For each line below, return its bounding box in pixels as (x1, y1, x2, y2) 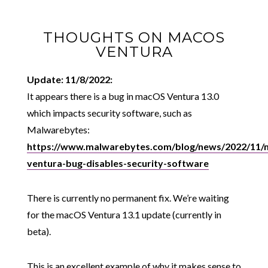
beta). (26, 226, 51, 237)
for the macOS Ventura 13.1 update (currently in (26, 209, 221, 220)
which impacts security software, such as (26, 107, 192, 118)
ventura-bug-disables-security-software (26, 157, 209, 169)
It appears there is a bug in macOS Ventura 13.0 (26, 90, 219, 102)
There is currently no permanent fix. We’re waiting (26, 192, 229, 203)
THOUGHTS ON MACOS (43, 29, 225, 46)
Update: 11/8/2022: (26, 74, 112, 85)
